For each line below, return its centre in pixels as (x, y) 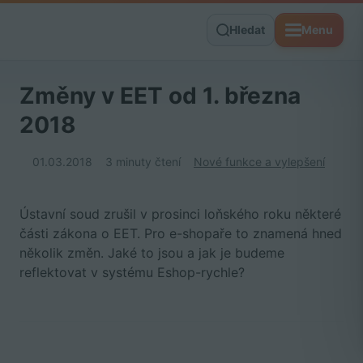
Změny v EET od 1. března (160, 96)
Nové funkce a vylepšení (259, 162)
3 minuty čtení (143, 162)
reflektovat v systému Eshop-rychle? (132, 272)
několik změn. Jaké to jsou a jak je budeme (152, 253)
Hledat (247, 30)
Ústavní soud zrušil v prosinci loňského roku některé (180, 214)
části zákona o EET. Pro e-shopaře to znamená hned (181, 233)
